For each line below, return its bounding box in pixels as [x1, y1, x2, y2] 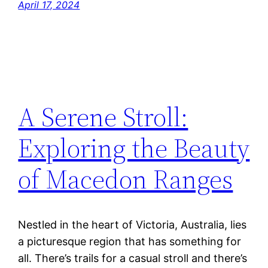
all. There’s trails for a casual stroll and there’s [18, 252, 248, 265]
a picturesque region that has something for [18, 235, 242, 248]
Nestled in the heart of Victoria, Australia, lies [18, 218, 247, 232]
